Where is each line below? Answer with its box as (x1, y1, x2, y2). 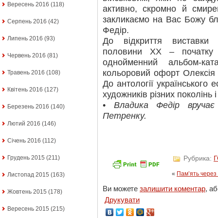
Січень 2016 (7, 137, 41, 145)
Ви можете (103, 184, 140, 193)
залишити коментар (140, 184, 205, 193)
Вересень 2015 (7, 205, 49, 213)
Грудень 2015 (7, 154, 45, 162)
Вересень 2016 (7, 1, 49, 8)
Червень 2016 (7, 52, 46, 59)
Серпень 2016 (7, 18, 47, 25)
